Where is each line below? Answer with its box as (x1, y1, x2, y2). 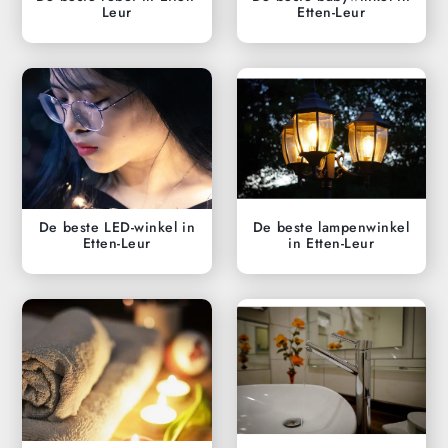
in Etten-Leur (288, 233, 375, 254)
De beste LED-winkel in (38, 217, 196, 238)
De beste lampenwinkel (252, 217, 410, 238)
